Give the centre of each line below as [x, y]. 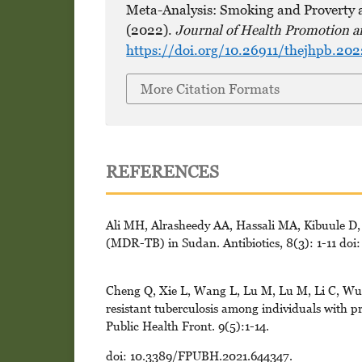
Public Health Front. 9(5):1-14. [187, 325]
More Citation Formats [210, 89]
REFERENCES [162, 171]
